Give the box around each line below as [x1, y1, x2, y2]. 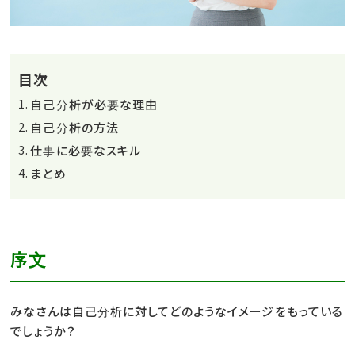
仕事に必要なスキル [30, 143, 141, 158]
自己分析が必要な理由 [30, 97, 158, 113]
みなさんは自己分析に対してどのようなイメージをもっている [10, 303, 343, 319]
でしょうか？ [10, 323, 76, 339]
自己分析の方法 [30, 120, 119, 136]
